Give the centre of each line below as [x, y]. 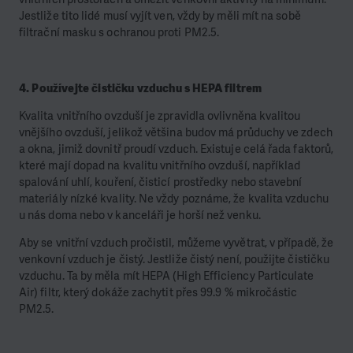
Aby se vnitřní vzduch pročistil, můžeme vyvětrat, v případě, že [176, 243]
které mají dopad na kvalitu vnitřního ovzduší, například [160, 166]
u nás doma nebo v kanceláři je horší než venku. [141, 216]
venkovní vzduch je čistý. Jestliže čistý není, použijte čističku [175, 260]
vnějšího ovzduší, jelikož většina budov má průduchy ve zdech [176, 133]
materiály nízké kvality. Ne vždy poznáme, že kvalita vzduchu [174, 199]
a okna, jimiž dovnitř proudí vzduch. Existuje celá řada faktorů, [176, 149]
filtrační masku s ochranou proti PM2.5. [119, 32]
